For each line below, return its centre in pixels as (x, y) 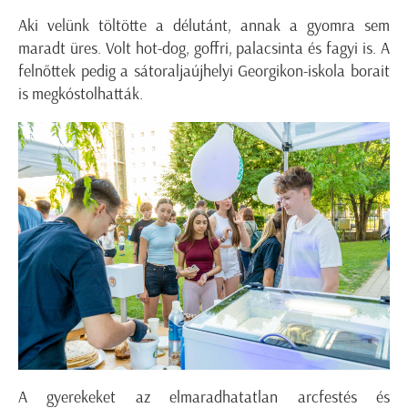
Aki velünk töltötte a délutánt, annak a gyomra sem (204, 25)
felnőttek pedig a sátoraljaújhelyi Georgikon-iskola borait (204, 71)
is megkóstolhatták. (81, 93)
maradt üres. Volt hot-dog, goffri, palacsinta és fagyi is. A (204, 48)
